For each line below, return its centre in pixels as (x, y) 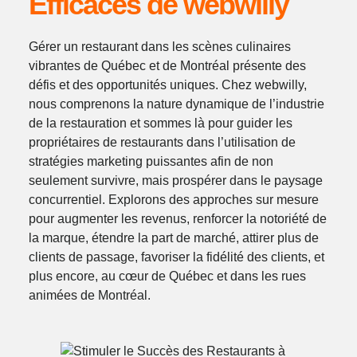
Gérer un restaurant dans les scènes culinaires (159, 46)
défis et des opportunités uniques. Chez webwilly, (167, 84)
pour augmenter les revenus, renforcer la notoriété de (177, 218)
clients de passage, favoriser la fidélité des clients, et (176, 257)
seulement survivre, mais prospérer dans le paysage (175, 180)
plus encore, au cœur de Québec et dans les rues (167, 276)
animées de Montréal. (89, 295)
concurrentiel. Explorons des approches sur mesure (173, 199)
